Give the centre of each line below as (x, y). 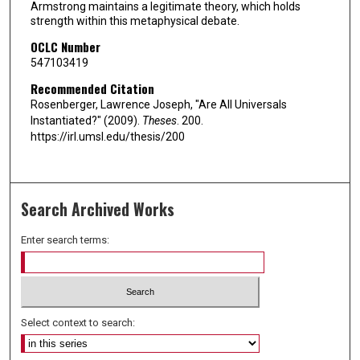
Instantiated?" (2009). (86, 120)
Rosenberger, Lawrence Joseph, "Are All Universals (158, 104)
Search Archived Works (98, 210)
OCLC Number (65, 46)
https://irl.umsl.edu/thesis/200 (107, 136)
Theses (159, 120)
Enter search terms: (65, 240)
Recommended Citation (92, 88)
